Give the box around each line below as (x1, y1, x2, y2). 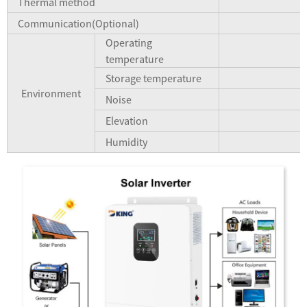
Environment (21, 86, 81, 101)
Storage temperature (106, 71, 201, 86)
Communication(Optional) (18, 16, 139, 31)
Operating (106, 36, 152, 50)
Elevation (106, 114, 148, 128)
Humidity (106, 135, 147, 149)
